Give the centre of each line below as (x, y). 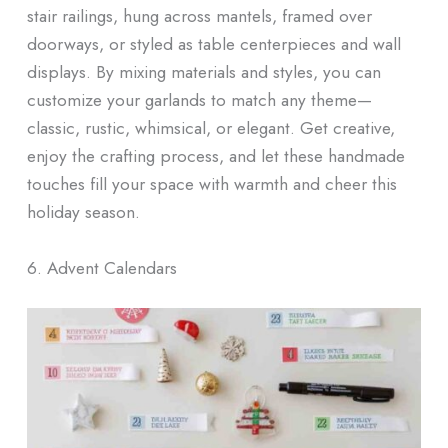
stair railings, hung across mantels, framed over (199, 16)
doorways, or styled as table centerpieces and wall (213, 44)
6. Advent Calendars (101, 267)
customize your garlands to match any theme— (199, 100)
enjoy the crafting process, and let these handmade (215, 156)
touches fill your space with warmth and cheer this (211, 184)
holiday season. (83, 212)
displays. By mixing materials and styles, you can (203, 72)
